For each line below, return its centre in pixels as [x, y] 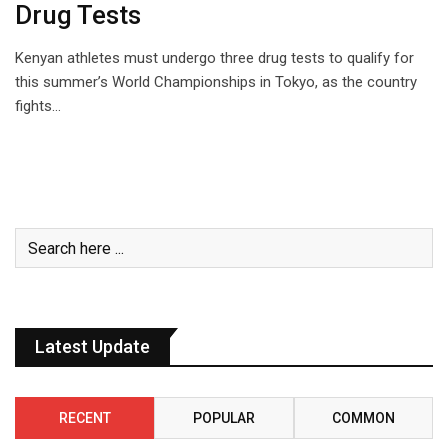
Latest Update [92, 347]
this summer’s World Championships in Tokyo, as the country [216, 82]
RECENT [84, 418]
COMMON [363, 418]
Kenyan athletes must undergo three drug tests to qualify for [214, 58]
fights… [38, 106]
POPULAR [223, 418]
